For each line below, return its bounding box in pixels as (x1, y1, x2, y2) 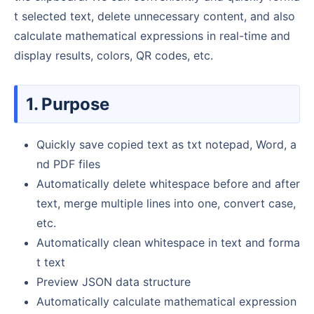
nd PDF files (36, 156, 100, 171)
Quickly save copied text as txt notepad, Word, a (36, 137, 296, 151)
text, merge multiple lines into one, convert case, (36, 196, 296, 210)
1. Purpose (37, 93, 109, 114)
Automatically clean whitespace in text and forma (36, 235, 300, 250)
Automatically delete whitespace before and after (36, 176, 300, 191)
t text (36, 254, 65, 269)
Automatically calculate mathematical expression (36, 294, 296, 308)
